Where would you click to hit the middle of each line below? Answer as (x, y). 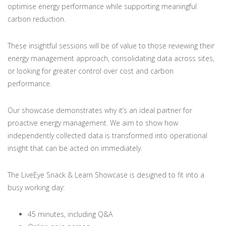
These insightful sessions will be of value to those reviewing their (111, 45)
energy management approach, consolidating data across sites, (111, 58)
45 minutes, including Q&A (70, 214)
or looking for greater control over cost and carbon (91, 71)
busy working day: (36, 187)
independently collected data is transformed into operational (107, 135)
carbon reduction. (37, 19)
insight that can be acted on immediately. (75, 148)
